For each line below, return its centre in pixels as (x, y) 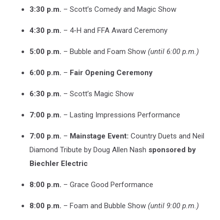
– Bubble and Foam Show (105, 51)
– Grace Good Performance (107, 184)
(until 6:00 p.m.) (173, 51)
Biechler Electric (60, 163)
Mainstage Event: (99, 136)
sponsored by (172, 150)
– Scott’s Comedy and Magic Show (119, 9)
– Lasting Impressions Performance (121, 115)
